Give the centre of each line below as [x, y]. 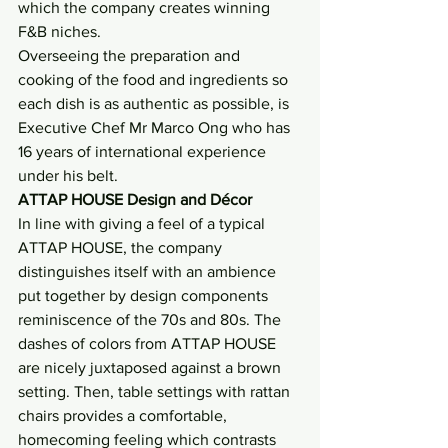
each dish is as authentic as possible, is [155, 104]
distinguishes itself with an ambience [149, 272]
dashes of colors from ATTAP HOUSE [149, 344]
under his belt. [68, 176]
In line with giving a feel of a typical [143, 224]
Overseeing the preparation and [131, 56]
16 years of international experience [144, 152]
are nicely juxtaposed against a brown [151, 368]
